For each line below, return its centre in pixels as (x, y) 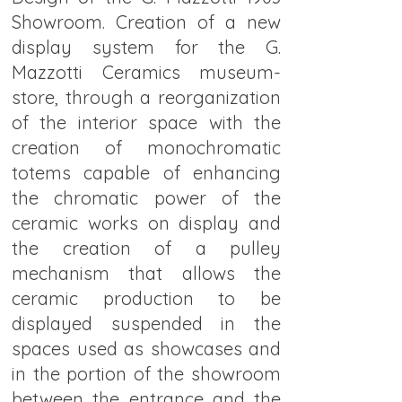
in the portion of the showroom (146, 374)
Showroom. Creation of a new (146, 22)
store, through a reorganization (146, 97)
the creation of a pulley (146, 248)
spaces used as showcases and (146, 349)
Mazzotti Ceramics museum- (146, 72)
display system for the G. (146, 47)
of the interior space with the (146, 122)
